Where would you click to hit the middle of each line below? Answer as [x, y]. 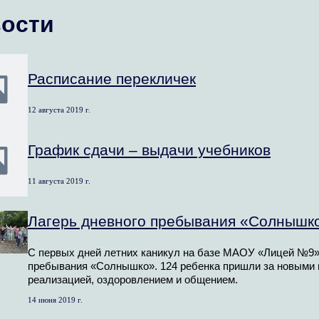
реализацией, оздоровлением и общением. [133, 280]
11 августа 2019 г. [59, 181]
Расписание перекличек [112, 79]
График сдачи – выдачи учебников [149, 150]
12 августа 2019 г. [59, 110]
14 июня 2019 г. [55, 299]
